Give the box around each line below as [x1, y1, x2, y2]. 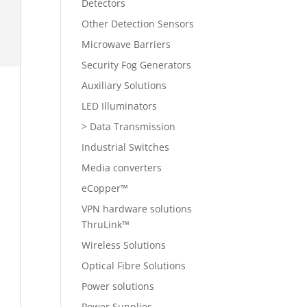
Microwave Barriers [82, 38, 171, 51]
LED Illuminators [82, 99, 158, 112]
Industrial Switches [82, 140, 170, 153]
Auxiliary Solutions [82, 79, 167, 92]
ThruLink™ [82, 218, 130, 231]
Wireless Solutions [82, 238, 167, 251]
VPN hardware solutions [82, 202, 193, 215]
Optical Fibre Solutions [82, 259, 186, 272]
